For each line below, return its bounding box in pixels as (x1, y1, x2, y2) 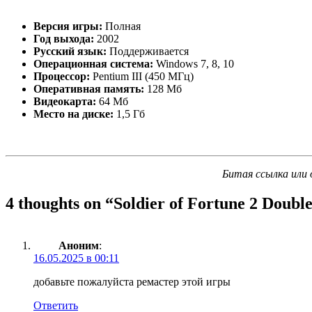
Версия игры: (33, 19, 102, 32)
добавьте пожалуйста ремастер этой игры (33, 275, 231, 288)
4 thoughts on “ (6, 194, 114, 212)
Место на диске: (33, 107, 114, 120)
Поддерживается (107, 45, 189, 57)
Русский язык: (33, 45, 107, 57)
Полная (102, 19, 141, 32)
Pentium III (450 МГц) (90, 70, 194, 82)
